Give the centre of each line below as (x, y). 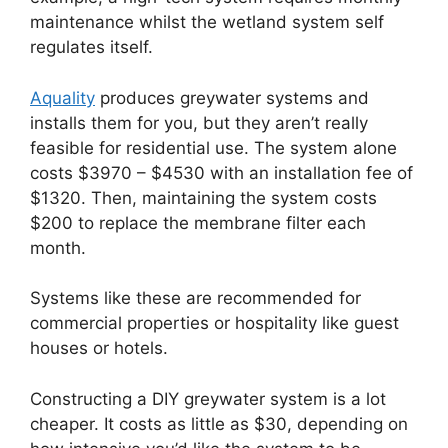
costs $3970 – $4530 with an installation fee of (221, 172)
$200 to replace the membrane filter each (198, 222)
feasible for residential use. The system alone (213, 147)
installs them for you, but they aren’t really (199, 122)
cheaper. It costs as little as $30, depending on (219, 423)
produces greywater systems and (232, 97)
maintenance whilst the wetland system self (207, 22)
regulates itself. (91, 47)
